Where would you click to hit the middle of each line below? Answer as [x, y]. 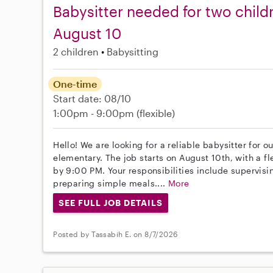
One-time [75, 83]
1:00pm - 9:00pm [95, 113]
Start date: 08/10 [92, 98]
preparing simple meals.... [111, 183]
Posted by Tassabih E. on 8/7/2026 [115, 234]
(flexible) [156, 113]
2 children [76, 51]
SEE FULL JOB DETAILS [111, 202]
